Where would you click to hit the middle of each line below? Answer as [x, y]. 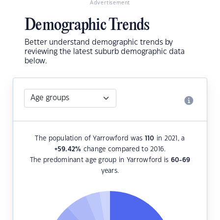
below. [36, 61]
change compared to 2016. [124, 150]
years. [110, 171]
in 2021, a [170, 139]
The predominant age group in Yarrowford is [100, 160]
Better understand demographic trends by [99, 43]
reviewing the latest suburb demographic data [105, 52]
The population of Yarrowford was [90, 139]
